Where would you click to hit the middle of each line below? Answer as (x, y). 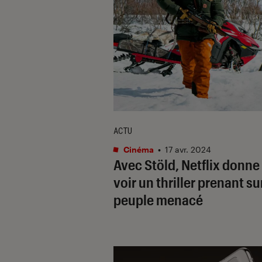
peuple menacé (158, 199)
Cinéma (138, 149)
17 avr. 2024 (188, 149)
